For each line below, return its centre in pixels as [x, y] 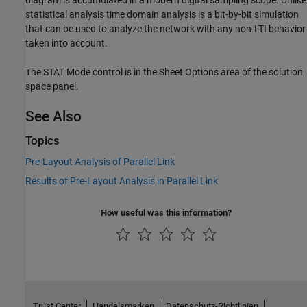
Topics [42, 140]
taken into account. [66, 43]
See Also [53, 116]
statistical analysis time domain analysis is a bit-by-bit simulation [162, 14]
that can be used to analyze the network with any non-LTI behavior [165, 28]
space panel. [52, 86]
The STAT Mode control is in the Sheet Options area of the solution [164, 72]
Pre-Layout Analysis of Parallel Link [100, 162]
